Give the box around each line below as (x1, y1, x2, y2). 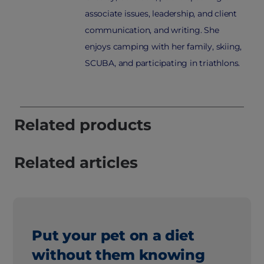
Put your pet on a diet (32, 227, 194, 245)
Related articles (14, 153, 138, 173)
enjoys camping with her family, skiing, (85, 41, 242, 52)
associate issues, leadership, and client (85, 8, 237, 19)
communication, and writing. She (85, 25, 219, 36)
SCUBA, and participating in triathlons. (85, 58, 240, 69)
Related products (14, 115, 151, 135)
